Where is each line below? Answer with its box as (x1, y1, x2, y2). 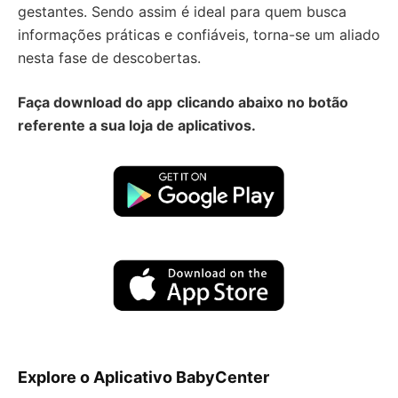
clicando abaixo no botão (177, 93, 348, 111)
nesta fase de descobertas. (18, 49, 201, 67)
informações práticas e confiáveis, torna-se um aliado (18, 26, 380, 44)
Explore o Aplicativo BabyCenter (18, 368, 269, 386)
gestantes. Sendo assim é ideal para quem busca (18, 3, 346, 20)
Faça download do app (18, 93, 172, 111)
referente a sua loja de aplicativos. (18, 116, 256, 134)
